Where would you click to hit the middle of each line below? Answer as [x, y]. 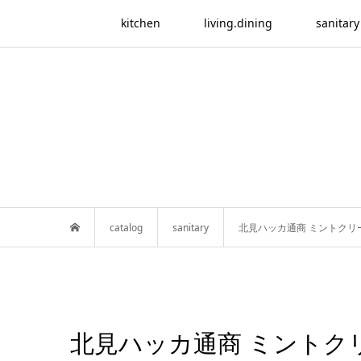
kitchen [140, 23]
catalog [126, 227]
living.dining [238, 23]
